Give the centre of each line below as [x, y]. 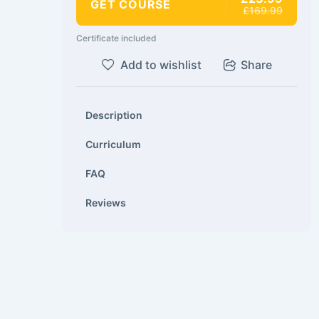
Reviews [106, 203]
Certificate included [116, 38]
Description [114, 115]
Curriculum [113, 144]
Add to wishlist [161, 65]
